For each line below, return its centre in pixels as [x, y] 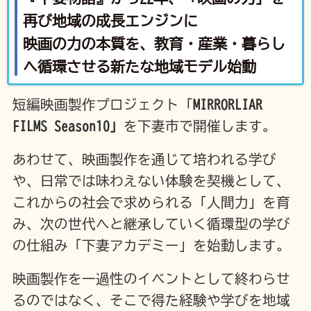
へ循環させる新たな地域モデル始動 [139, 67]
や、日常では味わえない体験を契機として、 [151, 181]
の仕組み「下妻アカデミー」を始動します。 [151, 246]
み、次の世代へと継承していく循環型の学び [151, 224]
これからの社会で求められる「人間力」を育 [151, 203]
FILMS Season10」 [68, 126]
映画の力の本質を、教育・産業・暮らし [154, 44]
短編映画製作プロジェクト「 [102, 105]
